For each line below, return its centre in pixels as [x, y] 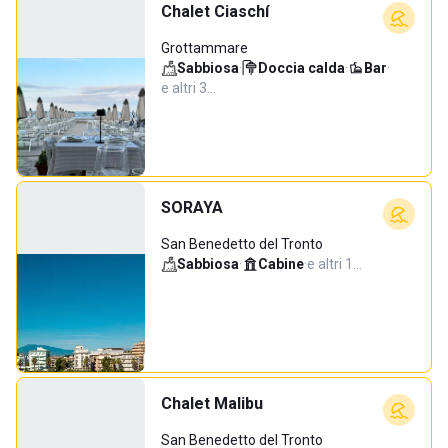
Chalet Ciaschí [215, 11]
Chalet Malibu [212, 403]
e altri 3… [188, 88]
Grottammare [204, 48]
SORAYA [192, 207]
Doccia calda [301, 68]
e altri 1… [334, 264]
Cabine [281, 264]
